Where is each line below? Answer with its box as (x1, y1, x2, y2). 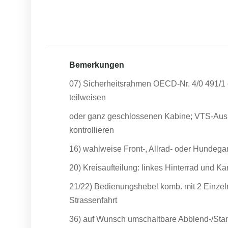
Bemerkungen (69, 61, 124, 69)
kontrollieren (69, 126, 114, 134)
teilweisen (69, 93, 106, 102)
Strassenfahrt (69, 196, 117, 205)
